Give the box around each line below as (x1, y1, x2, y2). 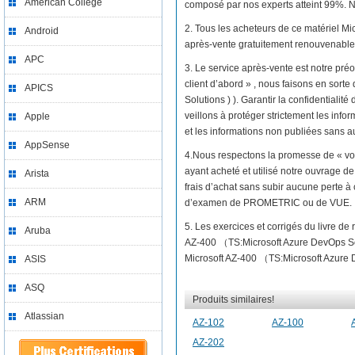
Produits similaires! (193, 294, 274, 305)
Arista (25, 168, 49, 179)
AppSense (25, 139, 70, 151)
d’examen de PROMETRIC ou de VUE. (185, 197, 352, 208)
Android (25, 25, 59, 36)
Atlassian (25, 311, 64, 322)
